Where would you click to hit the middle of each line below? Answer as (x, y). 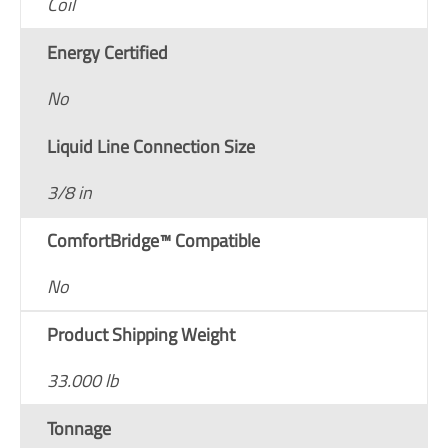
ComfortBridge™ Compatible (153, 240)
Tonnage (79, 428)
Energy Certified (107, 52)
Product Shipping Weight (141, 334)
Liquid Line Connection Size (151, 146)
